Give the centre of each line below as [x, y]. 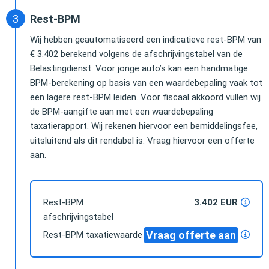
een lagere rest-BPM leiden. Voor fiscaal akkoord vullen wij [145, 97]
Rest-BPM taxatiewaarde [93, 234]
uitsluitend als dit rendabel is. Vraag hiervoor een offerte [142, 140]
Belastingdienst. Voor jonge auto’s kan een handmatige [139, 68]
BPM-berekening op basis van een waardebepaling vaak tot [146, 83]
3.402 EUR [216, 202]
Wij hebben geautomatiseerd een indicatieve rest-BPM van [146, 39]
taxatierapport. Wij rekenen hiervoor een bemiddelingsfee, [144, 126]
